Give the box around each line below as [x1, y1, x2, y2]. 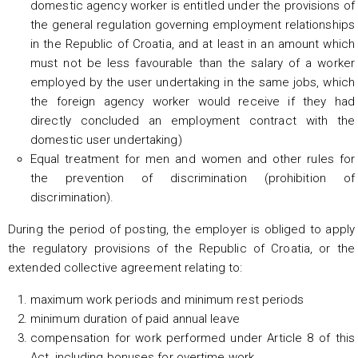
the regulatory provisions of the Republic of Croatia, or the [8, 241, 355, 256]
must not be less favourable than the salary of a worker [30, 55, 355, 70]
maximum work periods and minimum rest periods [30, 292, 304, 307]
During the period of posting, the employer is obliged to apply [8, 221, 355, 237]
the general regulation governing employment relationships [30, 17, 355, 32]
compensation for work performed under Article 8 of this [30, 330, 355, 345]
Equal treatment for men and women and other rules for [30, 151, 355, 166]
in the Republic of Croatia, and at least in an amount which [30, 36, 355, 51]
